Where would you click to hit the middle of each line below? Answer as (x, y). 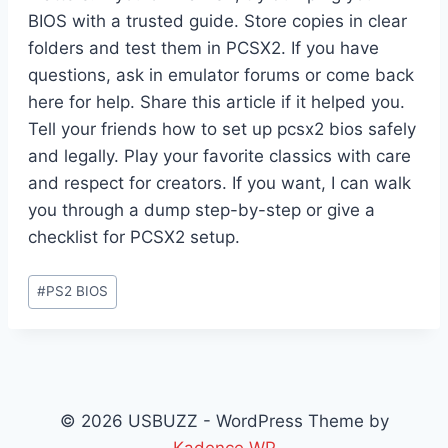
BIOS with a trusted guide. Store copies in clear (217, 21)
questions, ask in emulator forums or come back (221, 75)
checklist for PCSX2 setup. (134, 237)
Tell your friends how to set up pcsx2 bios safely (222, 129)
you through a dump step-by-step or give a (201, 210)
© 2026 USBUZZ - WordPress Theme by (224, 421)
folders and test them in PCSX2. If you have (203, 48)
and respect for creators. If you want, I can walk (219, 183)
